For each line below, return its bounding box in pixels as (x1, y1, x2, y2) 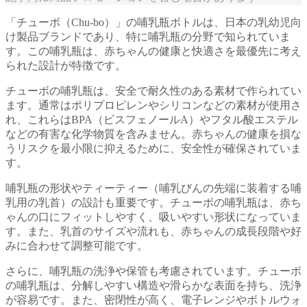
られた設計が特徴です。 (5, 60, 126, 72)
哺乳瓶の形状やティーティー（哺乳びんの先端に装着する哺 (5, 182, 302, 195)
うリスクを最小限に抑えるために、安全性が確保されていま (5, 143, 302, 155)
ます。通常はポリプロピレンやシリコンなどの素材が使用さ (5, 99, 302, 112)
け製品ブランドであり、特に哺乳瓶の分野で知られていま (5, 31, 291, 43)
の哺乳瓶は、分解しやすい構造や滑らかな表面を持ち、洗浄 (5, 280, 302, 292)
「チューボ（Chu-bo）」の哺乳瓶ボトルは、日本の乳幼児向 (5, 16, 302, 29)
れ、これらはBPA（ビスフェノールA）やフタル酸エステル (5, 114, 298, 126)
